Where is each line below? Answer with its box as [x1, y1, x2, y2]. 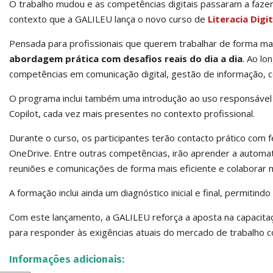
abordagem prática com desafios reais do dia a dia [9, 52, 243, 65]
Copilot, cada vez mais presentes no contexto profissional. [9, 107, 255, 119]
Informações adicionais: [9, 253, 124, 266]
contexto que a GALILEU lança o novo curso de [9, 13, 208, 25]
